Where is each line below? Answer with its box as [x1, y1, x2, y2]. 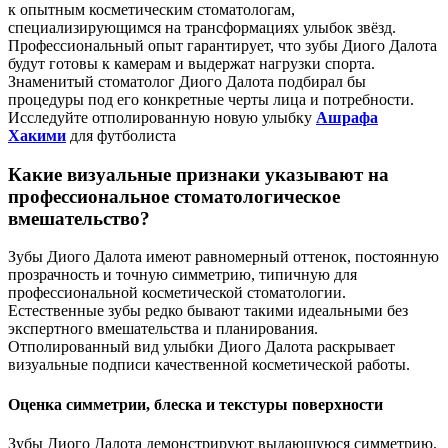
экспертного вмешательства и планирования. [8, 320, 318, 338]
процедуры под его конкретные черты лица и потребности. [8, 90, 414, 108]
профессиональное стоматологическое [8, 185, 340, 207]
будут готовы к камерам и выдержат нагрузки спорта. [8, 54, 375, 72]
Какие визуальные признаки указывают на [8, 163, 389, 185]
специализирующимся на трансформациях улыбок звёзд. [8, 18, 396, 36]
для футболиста [66, 126, 176, 144]
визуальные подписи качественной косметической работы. [8, 356, 410, 374]
